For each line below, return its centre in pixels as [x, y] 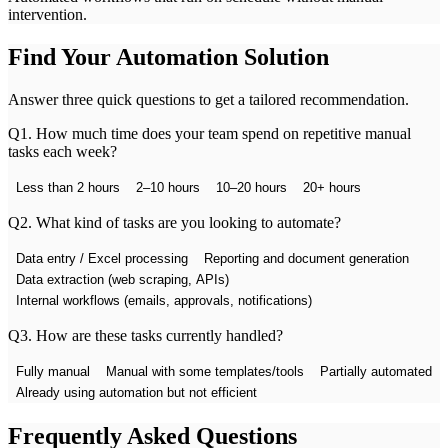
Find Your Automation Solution [168, 56]
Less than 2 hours [68, 187]
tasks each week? [62, 151]
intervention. [47, 14]
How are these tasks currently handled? [159, 335]
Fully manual [53, 371]
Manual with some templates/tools [205, 371]
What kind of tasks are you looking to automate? [188, 222]
